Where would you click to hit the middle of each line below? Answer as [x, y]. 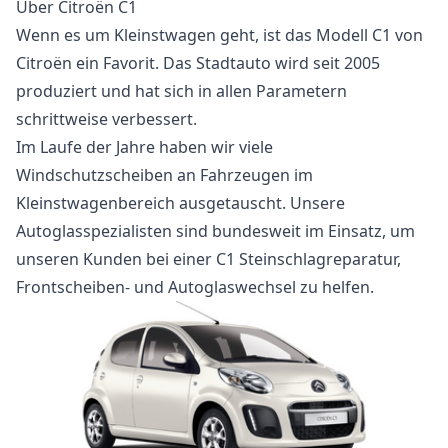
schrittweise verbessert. [106, 119]
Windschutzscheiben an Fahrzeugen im [164, 175]
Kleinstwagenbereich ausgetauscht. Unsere [180, 203]
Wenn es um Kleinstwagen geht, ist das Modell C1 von [219, 35]
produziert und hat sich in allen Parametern [181, 91]
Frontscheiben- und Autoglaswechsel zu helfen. [195, 287]
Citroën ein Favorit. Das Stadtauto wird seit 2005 [198, 63]
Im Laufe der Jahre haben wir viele [144, 147]
